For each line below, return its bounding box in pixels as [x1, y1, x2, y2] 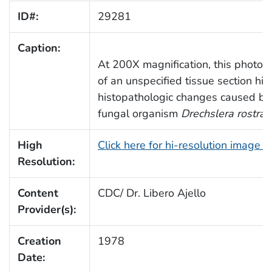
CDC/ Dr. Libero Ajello [97, 185, 206, 200]
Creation [17, 233, 61, 248]
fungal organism [97, 106, 181, 121]
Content [17, 185, 58, 200]
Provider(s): [17, 202, 76, 217]
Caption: [17, 40, 60, 55]
